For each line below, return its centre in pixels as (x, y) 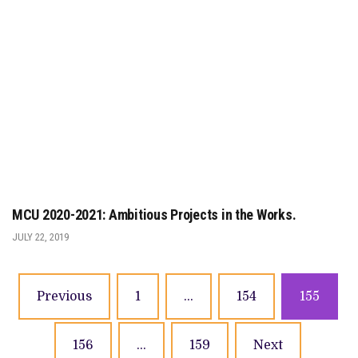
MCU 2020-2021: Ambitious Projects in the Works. (154, 215)
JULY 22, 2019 (40, 237)
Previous (64, 297)
